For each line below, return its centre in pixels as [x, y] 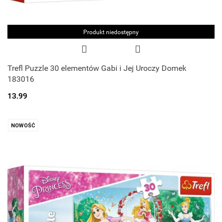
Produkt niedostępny [111, 32]
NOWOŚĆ [23, 125]
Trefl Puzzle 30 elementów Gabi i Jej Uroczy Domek [97, 68]
